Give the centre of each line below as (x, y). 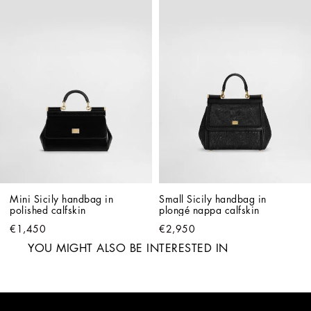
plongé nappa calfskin (209, 210)
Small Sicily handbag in (213, 199)
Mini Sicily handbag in (61, 199)
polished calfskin (48, 210)
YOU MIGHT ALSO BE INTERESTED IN (128, 248)
